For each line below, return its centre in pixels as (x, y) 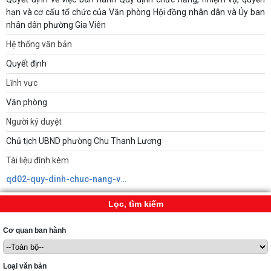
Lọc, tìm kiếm (135, 204)
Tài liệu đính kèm (38, 160)
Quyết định (26, 64)
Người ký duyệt (34, 122)
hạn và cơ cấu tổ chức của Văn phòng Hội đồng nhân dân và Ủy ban (135, 12)
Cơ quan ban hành (34, 230)
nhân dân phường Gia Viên (56, 25)
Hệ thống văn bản (39, 44)
